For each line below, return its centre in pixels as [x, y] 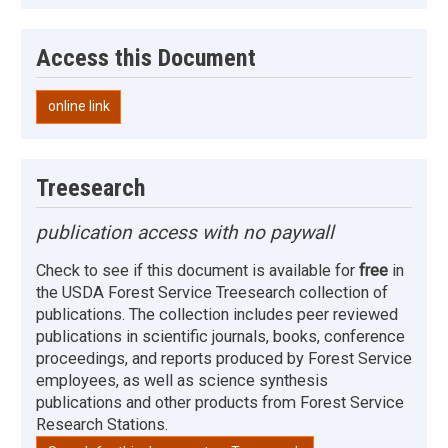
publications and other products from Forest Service [220, 402]
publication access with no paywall [185, 232]
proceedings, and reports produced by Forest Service [224, 358]
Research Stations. [102, 424]
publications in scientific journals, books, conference [220, 336]
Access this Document [146, 58]
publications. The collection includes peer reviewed [217, 314]
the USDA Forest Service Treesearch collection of [212, 292]
